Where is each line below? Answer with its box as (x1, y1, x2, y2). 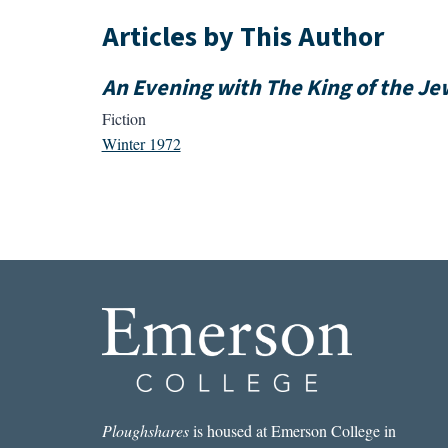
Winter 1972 (101, 133, 181, 155)
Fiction (101, 108, 146, 130)
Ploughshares (101, 420, 189, 441)
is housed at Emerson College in (188, 420, 396, 441)
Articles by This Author (101, 16, 384, 57)
